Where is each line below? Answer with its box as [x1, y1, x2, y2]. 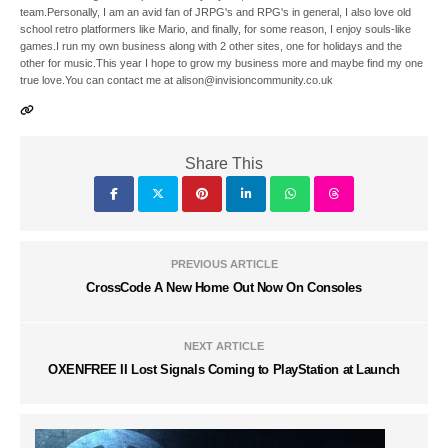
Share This [185, 154, 263, 172]
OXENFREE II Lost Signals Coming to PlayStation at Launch [48, 361, 400, 377]
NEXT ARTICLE [184, 339, 264, 352]
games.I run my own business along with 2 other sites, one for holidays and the [20, 39, 403, 52]
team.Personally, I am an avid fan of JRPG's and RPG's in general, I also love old [20, 5, 412, 18]
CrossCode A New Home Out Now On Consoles [86, 279, 362, 295]
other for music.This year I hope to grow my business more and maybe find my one [20, 56, 424, 69]
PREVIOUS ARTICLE [170, 257, 278, 270]
